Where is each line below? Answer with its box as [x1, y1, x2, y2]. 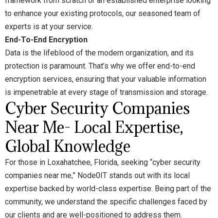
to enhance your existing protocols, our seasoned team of [5, 9, 200, 18]
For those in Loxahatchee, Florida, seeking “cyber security [5, 158, 200, 167]
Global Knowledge [5, 136, 130, 157]
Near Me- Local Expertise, [5, 117, 183, 138]
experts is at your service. [5, 22, 93, 32]
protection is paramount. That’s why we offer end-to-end [5, 61, 195, 71]
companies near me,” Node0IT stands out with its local [5, 171, 190, 181]
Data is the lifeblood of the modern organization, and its [5, 48, 194, 58]
